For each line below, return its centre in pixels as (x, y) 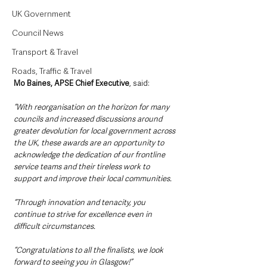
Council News (38, 33)
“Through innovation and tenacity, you (80, 203)
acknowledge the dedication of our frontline (90, 155)
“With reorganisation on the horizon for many (92, 107)
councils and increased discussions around (89, 119)
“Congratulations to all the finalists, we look (89, 250)
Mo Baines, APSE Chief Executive (72, 83)
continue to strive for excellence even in (84, 215)
